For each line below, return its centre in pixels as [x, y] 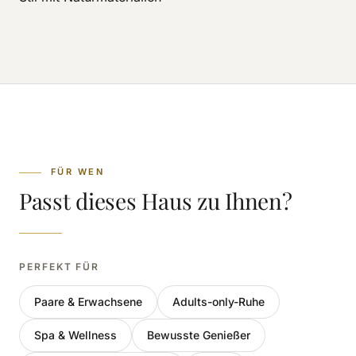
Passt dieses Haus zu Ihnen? [156, 201]
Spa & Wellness [75, 335]
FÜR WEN [77, 172]
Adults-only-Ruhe [219, 302]
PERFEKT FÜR [60, 267]
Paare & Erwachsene [88, 302]
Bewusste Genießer [199, 335]
